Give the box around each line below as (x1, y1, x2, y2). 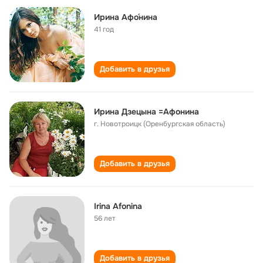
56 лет (94, 214, 116, 223)
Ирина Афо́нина (94, 12, 157, 22)
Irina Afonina (94, 201, 142, 211)
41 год (94, 25, 114, 34)
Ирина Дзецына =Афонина (94, 106, 199, 117)
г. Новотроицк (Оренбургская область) (94, 119, 225, 129)
